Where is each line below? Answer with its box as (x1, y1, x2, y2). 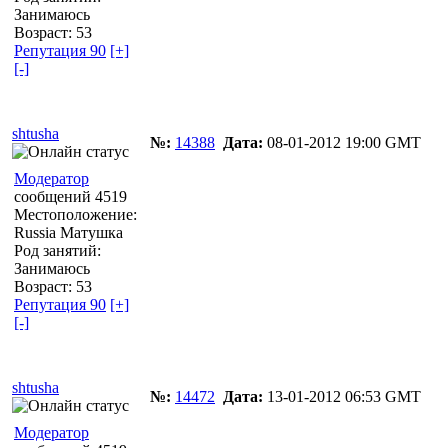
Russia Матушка (14, 223, 123, 241)
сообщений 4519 (14, 187, 127, 205)
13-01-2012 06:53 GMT (263, 387, 421, 405)
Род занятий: (14, 241, 101, 259)
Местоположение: (14, 205, 137, 223)
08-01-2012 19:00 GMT (263, 133, 421, 151)
